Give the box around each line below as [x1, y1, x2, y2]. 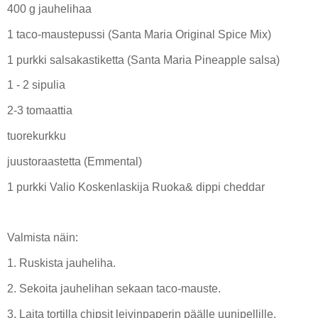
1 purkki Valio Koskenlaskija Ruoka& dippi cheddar [7, 180, 268, 193]
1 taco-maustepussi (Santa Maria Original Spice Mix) [7, 28, 271, 40]
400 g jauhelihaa [7, 2, 94, 15]
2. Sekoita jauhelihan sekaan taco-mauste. [7, 283, 221, 295]
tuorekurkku [7, 130, 66, 143]
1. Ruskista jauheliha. [7, 257, 116, 270]
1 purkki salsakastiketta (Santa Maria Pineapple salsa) [7, 53, 280, 66]
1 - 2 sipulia [7, 79, 65, 92]
